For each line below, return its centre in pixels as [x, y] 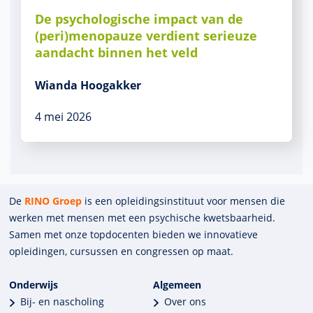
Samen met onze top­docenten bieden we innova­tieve [134, 234]
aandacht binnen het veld [116, 52]
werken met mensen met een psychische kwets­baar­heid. [143, 218]
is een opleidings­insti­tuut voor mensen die [184, 201]
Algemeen [177, 285]
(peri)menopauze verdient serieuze [146, 36]
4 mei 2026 [63, 117]
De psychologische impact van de [139, 19]
